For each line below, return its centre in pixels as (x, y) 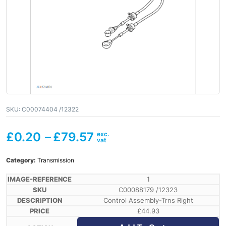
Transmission (56, 160)
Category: (22, 160)
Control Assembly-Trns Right (148, 201)
